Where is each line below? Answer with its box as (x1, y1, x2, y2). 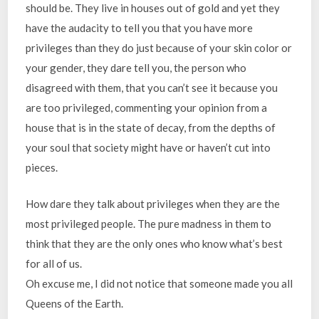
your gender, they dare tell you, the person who (26, 61, 247, 74)
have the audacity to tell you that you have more (26, 21, 253, 34)
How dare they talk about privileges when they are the (26, 197, 281, 210)
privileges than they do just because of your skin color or (26, 41, 293, 54)
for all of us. (26, 256, 83, 270)
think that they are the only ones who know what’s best (26, 236, 283, 250)
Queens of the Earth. (26, 296, 124, 310)
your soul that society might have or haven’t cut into (26, 141, 271, 154)
